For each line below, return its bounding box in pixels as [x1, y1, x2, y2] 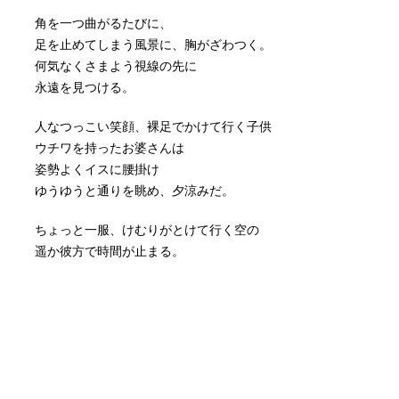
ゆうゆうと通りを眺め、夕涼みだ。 [35, 183, 234, 198]
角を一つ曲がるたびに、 [35, 15, 172, 30]
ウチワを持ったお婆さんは [35, 140, 184, 155]
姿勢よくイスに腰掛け [35, 161, 159, 176]
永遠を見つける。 [35, 79, 134, 94]
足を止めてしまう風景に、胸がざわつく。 [35, 37, 272, 52]
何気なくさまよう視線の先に [35, 58, 197, 73]
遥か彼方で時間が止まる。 [35, 243, 184, 258]
